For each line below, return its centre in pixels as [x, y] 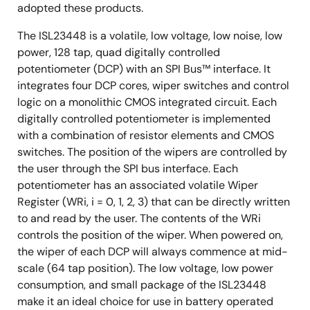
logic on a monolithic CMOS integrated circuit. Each [147, 102]
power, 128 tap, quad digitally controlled [119, 52]
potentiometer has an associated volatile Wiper [138, 185]
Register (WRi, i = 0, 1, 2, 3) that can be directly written [154, 202]
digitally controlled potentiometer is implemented [144, 119]
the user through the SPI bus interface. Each [128, 168]
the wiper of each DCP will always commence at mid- [153, 252]
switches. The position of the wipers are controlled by [152, 152]
